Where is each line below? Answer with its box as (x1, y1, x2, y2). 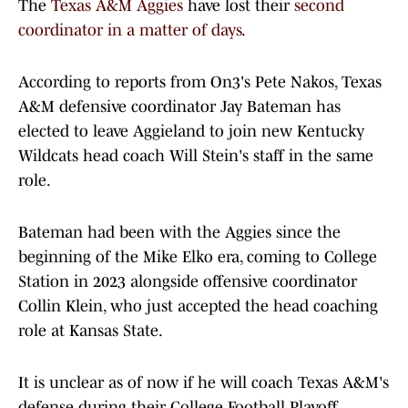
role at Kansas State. (18, 321, 163, 341)
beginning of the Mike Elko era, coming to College (18, 248, 377, 267)
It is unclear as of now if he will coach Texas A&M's (18, 373, 389, 393)
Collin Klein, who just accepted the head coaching (18, 297, 378, 316)
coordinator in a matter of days (18, 21, 241, 40)
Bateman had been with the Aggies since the (18, 223, 341, 242)
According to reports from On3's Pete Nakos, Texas (18, 73, 382, 92)
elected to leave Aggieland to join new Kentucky (18, 122, 364, 141)
